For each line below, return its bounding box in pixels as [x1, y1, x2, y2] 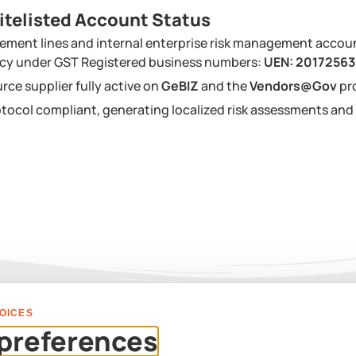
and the [199, 77, 250, 95]
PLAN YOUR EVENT [114, 311, 242, 330]
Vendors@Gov [250, 77, 337, 95]
